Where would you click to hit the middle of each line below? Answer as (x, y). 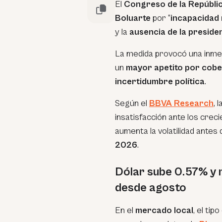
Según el (132, 103)
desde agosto (151, 188)
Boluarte (133, 18)
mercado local (164, 210)
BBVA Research (181, 103)
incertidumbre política (160, 82)
